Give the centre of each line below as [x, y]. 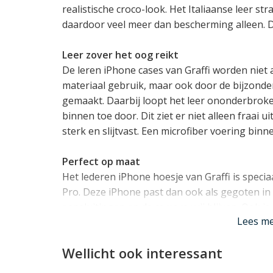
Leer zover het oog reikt [120, 55]
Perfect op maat [101, 161]
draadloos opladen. [106, 222]
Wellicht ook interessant [142, 253]
